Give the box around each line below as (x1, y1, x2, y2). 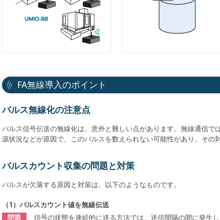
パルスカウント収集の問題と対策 (2, 161, 135, 171)
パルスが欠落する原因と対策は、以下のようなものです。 (2, 181, 181, 189)
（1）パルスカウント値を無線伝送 (2, 201, 109, 209)
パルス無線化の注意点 (2, 105, 90, 115)
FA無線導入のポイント (18, 80, 107, 90)
